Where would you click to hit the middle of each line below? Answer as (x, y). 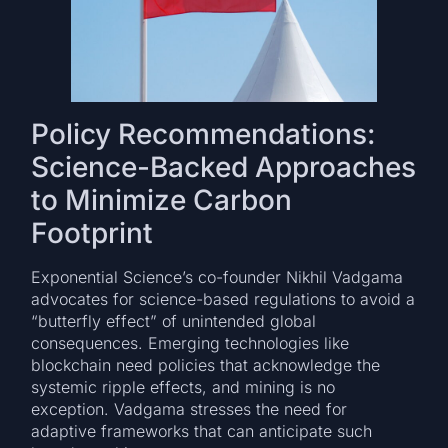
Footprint (92, 233)
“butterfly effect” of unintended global (174, 321)
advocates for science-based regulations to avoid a (223, 299)
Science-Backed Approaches (224, 167)
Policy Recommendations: (203, 134)
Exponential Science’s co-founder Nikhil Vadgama (217, 277)
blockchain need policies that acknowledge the (206, 365)
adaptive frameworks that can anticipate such (202, 431)
